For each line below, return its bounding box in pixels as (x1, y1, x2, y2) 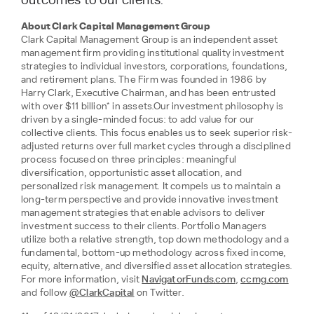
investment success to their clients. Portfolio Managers (21, 221, 267, 232)
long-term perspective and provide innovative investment (21, 195, 279, 205)
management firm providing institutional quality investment (21, 48, 285, 59)
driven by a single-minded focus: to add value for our (21, 115, 254, 125)
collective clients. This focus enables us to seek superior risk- (21, 128, 293, 139)
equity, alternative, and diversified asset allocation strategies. (21, 261, 293, 272)
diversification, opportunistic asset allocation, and (21, 168, 242, 179)
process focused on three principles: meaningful (21, 155, 236, 165)
